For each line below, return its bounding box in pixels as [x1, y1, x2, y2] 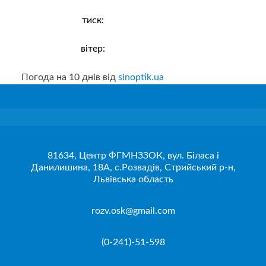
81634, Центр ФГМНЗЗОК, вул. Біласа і [47, 151, 219, 161]
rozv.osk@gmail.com [91, 206, 175, 216]
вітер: [80, 44, 105, 54]
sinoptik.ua [118, 72, 164, 83]
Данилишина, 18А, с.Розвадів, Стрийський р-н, [30, 163, 236, 173]
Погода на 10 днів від [21, 72, 118, 83]
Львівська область [93, 175, 173, 185]
